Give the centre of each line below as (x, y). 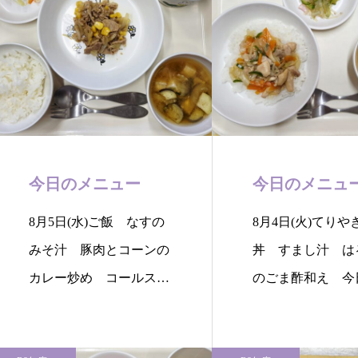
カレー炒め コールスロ (99, 278)
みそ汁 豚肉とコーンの (99, 250)
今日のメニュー (85, 184)
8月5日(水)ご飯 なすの (97, 222)
